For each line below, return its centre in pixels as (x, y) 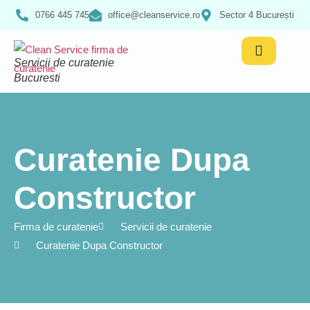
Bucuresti (37, 78)
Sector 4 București (256, 15)
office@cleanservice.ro (154, 15)
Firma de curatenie (56, 227)
